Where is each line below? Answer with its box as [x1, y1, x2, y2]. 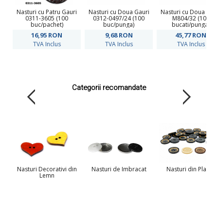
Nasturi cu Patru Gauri [17, 8, 77, 16]
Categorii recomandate [72, 82, 146, 93]
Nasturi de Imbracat [91, 165, 146, 173]
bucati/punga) [172, 20, 210, 29]
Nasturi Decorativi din [17, 165, 77, 173]
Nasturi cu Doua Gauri [88, 8, 149, 16]
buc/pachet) [30, 20, 63, 29]
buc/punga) [103, 20, 134, 29]
